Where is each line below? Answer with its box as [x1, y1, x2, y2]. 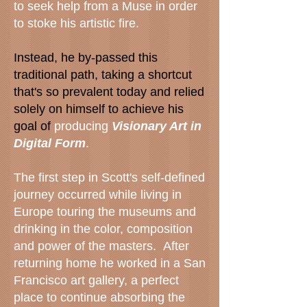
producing [54, 119, 112, 133]
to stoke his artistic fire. [14, 16, 139, 30]
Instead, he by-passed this [14, 51, 158, 64]
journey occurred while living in [14, 188, 182, 201]
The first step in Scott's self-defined [14, 171, 205, 184]
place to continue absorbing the [14, 291, 185, 304]
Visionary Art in [112, 119, 201, 133]
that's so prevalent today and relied [14, 85, 204, 99]
